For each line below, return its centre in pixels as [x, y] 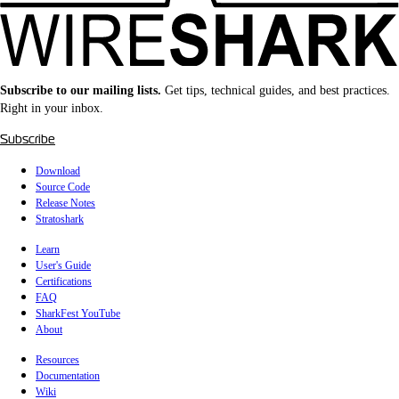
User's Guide [63, 266]
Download [58, 171]
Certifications [64, 282]
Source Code [63, 187]
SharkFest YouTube [78, 314]
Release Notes [65, 204]
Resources [57, 360]
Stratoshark [60, 220]
